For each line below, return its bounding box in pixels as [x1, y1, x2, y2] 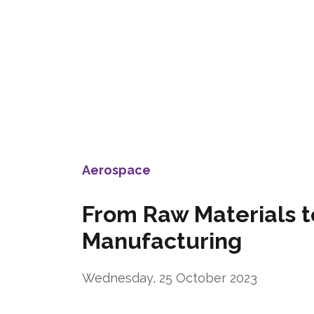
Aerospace [82, 162, 151, 177]
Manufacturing [82, 227, 242, 254]
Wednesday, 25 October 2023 [82, 270, 257, 285]
